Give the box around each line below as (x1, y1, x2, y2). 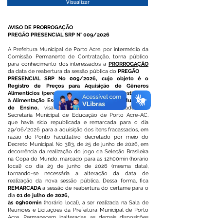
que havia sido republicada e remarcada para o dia (8, 119, 148, 126)
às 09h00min (8, 200, 42, 206)
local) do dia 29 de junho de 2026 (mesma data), (8, 163, 148, 169)
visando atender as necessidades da (39, 105, 149, 111)
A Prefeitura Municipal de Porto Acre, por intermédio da (8, 46, 148, 53)
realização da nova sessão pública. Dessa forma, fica (8, 178, 148, 184)
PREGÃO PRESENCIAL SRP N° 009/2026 (8, 32, 109, 38)
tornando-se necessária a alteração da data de (8, 170, 148, 177)
